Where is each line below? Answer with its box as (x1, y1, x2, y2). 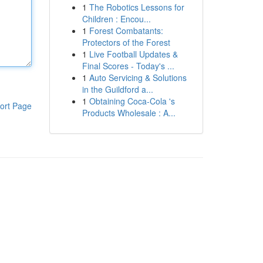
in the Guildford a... (82, 83, 153, 95)
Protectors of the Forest (82, 36, 170, 48)
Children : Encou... (82, 13, 151, 25)
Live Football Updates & (89, 48, 178, 60)
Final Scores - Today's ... (82, 60, 174, 72)
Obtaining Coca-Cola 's (89, 95, 175, 107)
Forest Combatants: (89, 25, 163, 36)
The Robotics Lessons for (89, 1, 184, 13)
